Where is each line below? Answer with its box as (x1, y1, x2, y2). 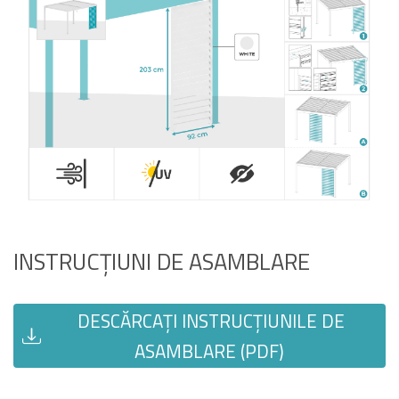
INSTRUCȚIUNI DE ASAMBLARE (13, 244, 310, 280)
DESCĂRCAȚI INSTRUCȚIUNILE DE (73, 306, 345, 336)
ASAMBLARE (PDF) (134, 337, 284, 366)
